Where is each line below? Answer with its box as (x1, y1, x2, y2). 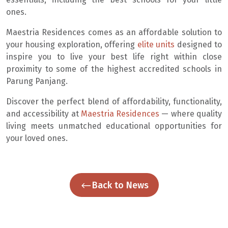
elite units (137, 39, 177, 49)
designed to (177, 39, 222, 49)
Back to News (92, 180, 149, 191)
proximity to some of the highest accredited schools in (6, 64, 222, 74)
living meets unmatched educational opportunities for (6, 121, 222, 131)
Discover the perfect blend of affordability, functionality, (6, 96, 222, 106)
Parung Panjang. (6, 76, 68, 86)
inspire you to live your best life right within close (6, 51, 222, 62)
